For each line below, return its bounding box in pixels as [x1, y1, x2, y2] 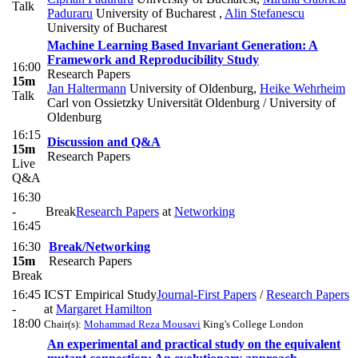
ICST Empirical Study [44, 287, 157, 301]
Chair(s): [44, 317, 84, 330]
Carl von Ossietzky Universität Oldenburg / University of [47, 95, 336, 109]
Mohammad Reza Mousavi [84, 317, 201, 330]
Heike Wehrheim [260, 81, 345, 95]
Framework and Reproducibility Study [47, 52, 259, 66]
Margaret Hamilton [56, 301, 152, 316]
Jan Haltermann [47, 81, 126, 95]
